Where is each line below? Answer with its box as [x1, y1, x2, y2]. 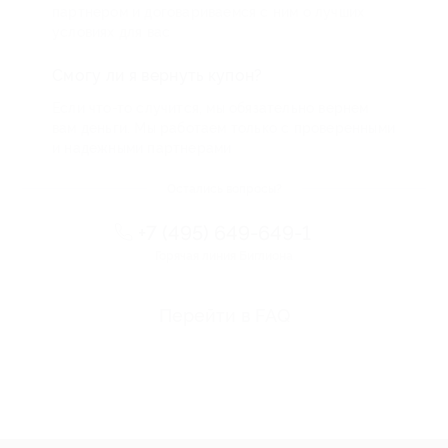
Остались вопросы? [166, 182, 282, 196]
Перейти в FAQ [158, 305, 290, 326]
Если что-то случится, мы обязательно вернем [52, 100, 369, 116]
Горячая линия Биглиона [155, 249, 293, 263]
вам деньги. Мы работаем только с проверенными [52, 120, 396, 136]
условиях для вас [52, 24, 171, 40]
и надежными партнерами [52, 140, 232, 156]
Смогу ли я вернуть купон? [52, 66, 263, 85]
